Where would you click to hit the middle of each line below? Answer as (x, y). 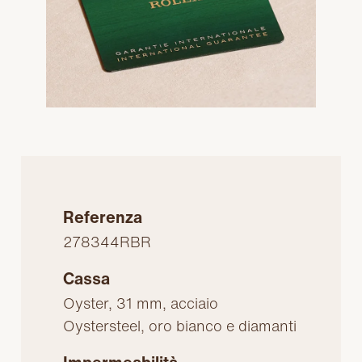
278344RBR (107, 242)
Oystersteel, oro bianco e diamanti (180, 326)
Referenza (103, 217)
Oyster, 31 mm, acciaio (141, 303)
